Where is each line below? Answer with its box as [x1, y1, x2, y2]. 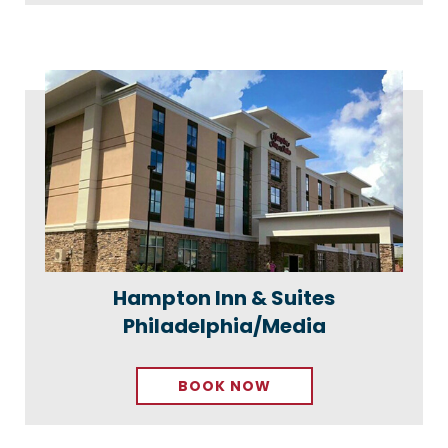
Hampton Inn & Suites [113, 283, 335, 312]
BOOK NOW [177, 375, 271, 396]
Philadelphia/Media [122, 311, 326, 340]
